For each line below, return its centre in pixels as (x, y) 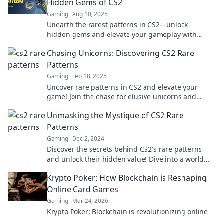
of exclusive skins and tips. (90, 169)
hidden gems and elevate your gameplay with (122, 34)
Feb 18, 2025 (89, 76)
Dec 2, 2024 (88, 138)
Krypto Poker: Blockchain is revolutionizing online (127, 211)
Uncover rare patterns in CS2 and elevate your (122, 87)
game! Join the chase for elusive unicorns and (121, 97)
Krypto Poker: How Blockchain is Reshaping (127, 178)
